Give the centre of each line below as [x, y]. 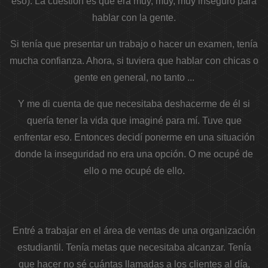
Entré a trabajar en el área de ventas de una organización [134, 231]
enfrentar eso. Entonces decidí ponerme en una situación [134, 138]
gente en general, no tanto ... [134, 78]
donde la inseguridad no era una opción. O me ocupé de [134, 154]
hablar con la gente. [134, 18]
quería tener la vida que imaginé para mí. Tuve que [134, 121]
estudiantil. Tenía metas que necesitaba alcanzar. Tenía [134, 248]
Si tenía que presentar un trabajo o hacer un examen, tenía [134, 44]
